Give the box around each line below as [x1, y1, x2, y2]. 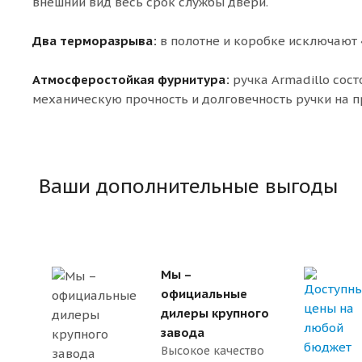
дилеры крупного [161, 305, 269, 321]
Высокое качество [161, 343, 264, 358]
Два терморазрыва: [32, 32, 157, 48]
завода [161, 324, 204, 340]
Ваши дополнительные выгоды [39, 173, 338, 199]
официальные [161, 285, 247, 301]
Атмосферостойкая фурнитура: [32, 71, 229, 87]
